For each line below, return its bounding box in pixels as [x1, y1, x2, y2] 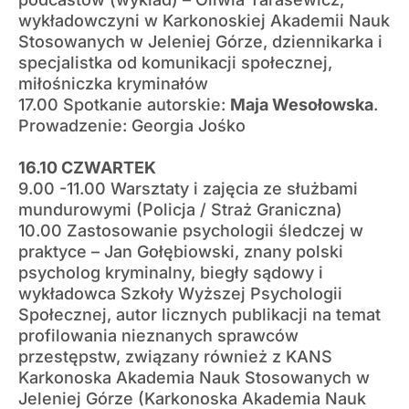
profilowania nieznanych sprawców [18, 325, 299, 345]
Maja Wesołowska [230, 94, 373, 114]
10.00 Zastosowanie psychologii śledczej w [18, 220, 363, 240]
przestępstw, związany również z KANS [18, 346, 332, 366]
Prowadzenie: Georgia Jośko [18, 115, 246, 135]
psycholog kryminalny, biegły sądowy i [18, 262, 323, 282]
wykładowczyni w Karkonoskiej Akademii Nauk [18, 10, 390, 30]
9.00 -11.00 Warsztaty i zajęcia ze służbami [18, 178, 358, 198]
